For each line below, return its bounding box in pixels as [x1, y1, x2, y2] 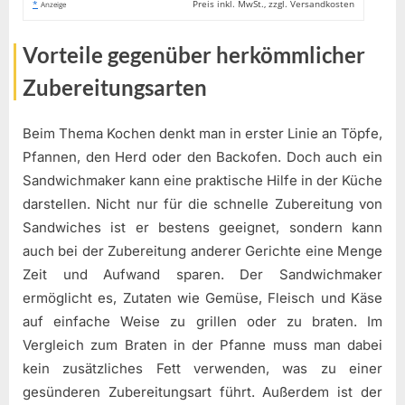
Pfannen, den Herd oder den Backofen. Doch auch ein [23, 147, 382, 165]
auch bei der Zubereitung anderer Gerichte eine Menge [23, 241, 382, 259]
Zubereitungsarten [23, 74, 207, 101]
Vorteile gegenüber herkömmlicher [23, 42, 365, 69]
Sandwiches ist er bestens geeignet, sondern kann [23, 218, 382, 236]
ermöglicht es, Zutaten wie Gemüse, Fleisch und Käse [23, 288, 382, 306]
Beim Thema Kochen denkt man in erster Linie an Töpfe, [23, 124, 382, 142]
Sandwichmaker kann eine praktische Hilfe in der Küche [23, 171, 382, 189]
